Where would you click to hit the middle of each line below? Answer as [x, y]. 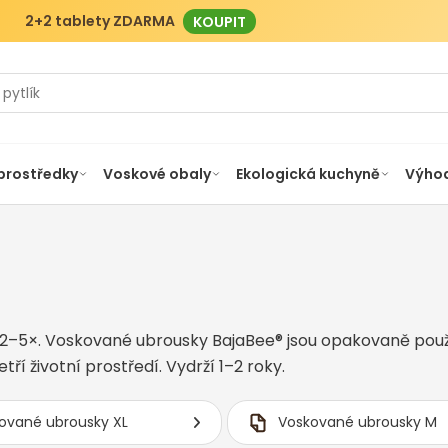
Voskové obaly [156, 174]
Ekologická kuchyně [307, 174]
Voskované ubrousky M [357, 422]
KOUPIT [219, 21]
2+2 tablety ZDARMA [99, 21]
